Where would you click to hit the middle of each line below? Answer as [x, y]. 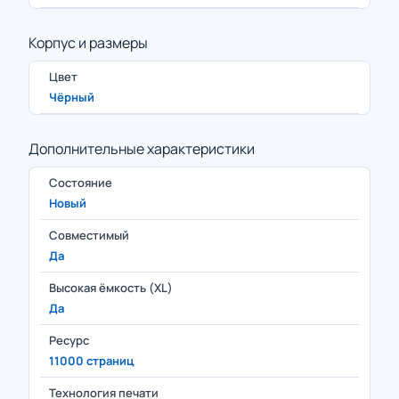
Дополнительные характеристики [142, 149]
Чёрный [72, 97]
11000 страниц [91, 361]
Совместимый [89, 235]
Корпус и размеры [88, 43]
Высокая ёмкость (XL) [111, 288]
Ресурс [69, 340]
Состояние [81, 183]
